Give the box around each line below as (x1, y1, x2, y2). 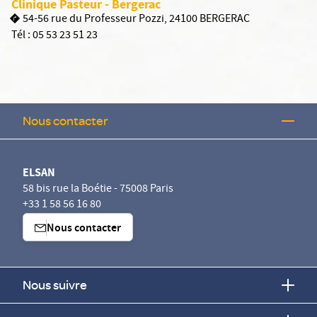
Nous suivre (23, 277, 87, 293)
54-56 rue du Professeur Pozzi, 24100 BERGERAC (23, 11, 250, 28)
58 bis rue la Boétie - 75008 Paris (23, 181, 173, 198)
